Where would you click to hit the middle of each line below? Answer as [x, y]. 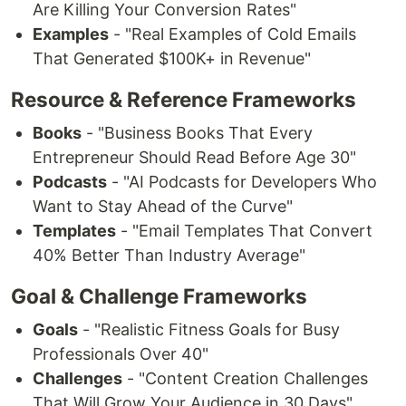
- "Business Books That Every [197, 133]
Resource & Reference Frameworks [184, 100]
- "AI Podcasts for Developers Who [242, 182]
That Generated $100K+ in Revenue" [172, 59]
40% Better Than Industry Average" [169, 256]
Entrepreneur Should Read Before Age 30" [194, 158]
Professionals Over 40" [121, 354]
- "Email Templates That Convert [244, 231]
